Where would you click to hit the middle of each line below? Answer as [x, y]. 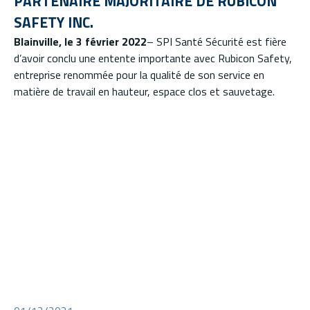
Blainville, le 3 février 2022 [80, 42]
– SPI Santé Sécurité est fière [217, 42]
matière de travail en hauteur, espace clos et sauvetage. [144, 92]
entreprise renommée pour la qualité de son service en [139, 75]
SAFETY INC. [54, 22]
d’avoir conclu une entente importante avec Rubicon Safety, [153, 58]
